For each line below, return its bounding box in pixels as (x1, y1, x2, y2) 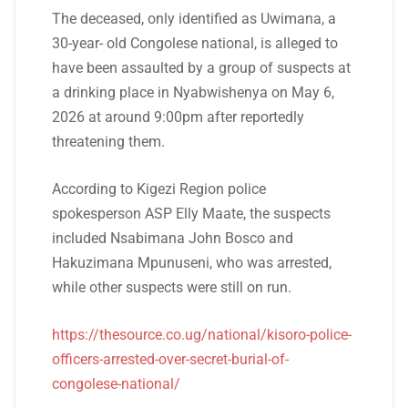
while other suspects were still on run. (52, 279, 291, 296)
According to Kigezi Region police (52, 180, 266, 198)
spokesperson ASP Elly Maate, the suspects (52, 205, 331, 222)
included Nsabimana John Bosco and (52, 229, 293, 247)
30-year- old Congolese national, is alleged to (52, 35, 338, 52)
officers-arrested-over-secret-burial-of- (52, 351, 289, 368)
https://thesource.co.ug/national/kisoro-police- (52, 326, 352, 343)
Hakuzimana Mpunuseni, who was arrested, (52, 254, 331, 271)
